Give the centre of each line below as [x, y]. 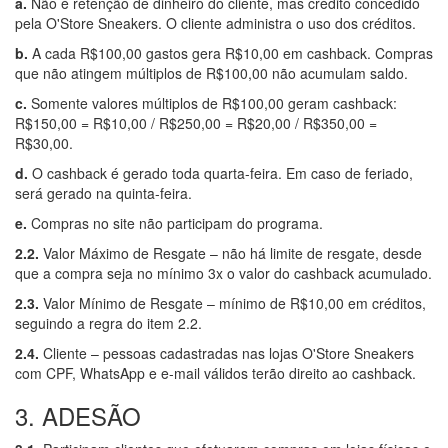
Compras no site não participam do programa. [175, 222]
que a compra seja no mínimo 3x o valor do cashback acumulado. [223, 272]
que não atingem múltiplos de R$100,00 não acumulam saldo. [211, 72]
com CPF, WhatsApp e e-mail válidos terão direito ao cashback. [215, 372]
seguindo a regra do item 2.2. [108, 322]
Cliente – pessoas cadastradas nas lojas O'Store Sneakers [226, 352]
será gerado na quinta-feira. [103, 192]
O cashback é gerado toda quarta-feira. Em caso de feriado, [220, 172]
